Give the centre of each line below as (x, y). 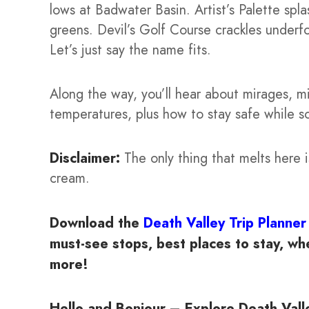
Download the (97, 222)
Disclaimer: (85, 158)
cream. (70, 178)
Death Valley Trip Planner (225, 222)
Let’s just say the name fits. (130, 50)
